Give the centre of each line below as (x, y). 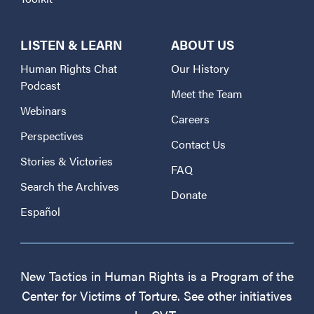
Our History (200, 68)
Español (40, 211)
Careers (190, 118)
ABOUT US (203, 44)
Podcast (40, 85)
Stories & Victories (67, 161)
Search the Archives (70, 186)
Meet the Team (207, 93)
